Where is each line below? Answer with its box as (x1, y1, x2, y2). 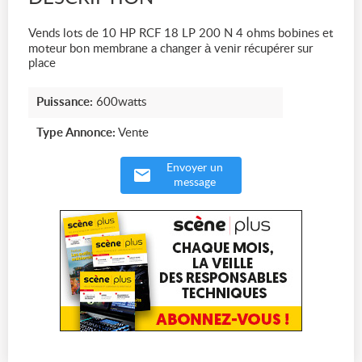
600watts (93, 96, 146, 108)
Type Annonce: (36, 127, 116, 139)
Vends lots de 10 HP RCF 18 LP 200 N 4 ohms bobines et (28, 27, 333, 40)
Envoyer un (166, 162, 223, 174)
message (174, 177, 216, 188)
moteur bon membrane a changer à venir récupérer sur (28, 43, 313, 55)
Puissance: (36, 96, 93, 108)
